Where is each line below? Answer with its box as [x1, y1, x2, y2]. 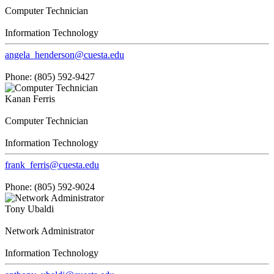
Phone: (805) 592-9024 [5, 181, 95, 192]
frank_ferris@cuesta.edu [5, 159, 99, 170]
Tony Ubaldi [5, 203, 54, 214]
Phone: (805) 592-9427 [5, 71, 95, 82]
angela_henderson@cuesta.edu [5, 49, 124, 60]
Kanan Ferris [5, 93, 55, 104]
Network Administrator [5, 225, 94, 236]
